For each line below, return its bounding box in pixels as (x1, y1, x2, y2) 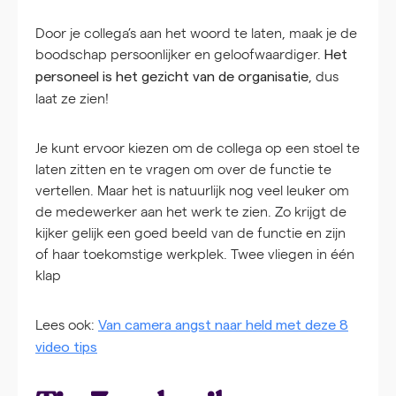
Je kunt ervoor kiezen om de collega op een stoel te (35, 138, 360, 157)
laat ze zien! (35, 88, 109, 108)
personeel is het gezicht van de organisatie (35, 70, 308, 85)
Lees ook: (35, 315, 98, 334)
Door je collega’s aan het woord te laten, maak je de (35, 23, 357, 42)
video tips (35, 340, 97, 355)
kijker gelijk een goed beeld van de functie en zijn (35, 223, 346, 242)
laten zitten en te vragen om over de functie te (35, 159, 331, 179)
